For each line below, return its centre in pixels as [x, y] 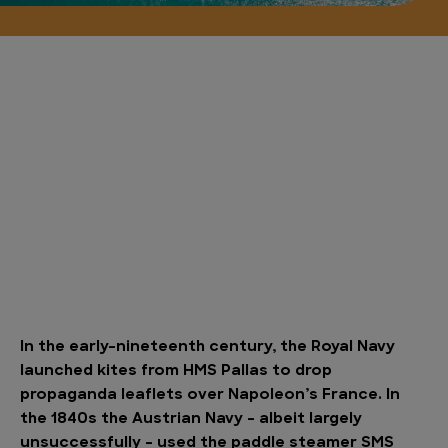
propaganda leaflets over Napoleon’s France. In [210, 395]
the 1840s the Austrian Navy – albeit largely [191, 419]
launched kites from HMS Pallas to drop [176, 371]
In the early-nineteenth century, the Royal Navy [207, 347]
